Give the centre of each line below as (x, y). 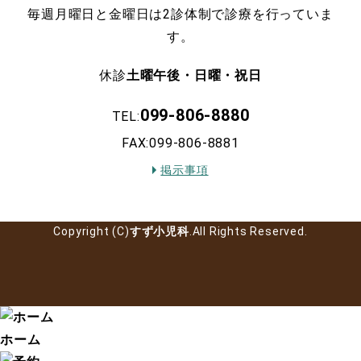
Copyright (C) (91, 231)
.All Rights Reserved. (248, 231)
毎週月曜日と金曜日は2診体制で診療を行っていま (180, 14)
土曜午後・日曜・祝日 (194, 75)
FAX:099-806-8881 (180, 143)
